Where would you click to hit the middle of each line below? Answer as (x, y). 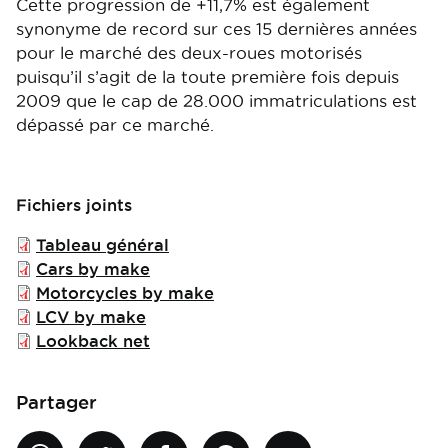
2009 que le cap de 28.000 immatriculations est (216, 101)
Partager (56, 402)
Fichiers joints (74, 205)
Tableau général (102, 245)
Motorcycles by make (125, 293)
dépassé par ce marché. (115, 125)
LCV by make (91, 317)
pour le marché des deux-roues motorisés (189, 53)
